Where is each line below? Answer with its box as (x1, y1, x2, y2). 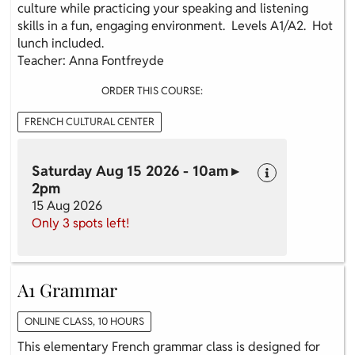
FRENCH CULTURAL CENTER (25, 115, 155, 129)
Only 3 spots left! (32, 215, 129, 232)
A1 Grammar (17, 277, 117, 303)
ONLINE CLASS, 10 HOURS (25, 315, 144, 329)
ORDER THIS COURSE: (101, 84, 203, 98)
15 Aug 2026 (32, 197, 102, 215)
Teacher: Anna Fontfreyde (17, 52, 164, 70)
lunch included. (17, 35, 104, 52)
